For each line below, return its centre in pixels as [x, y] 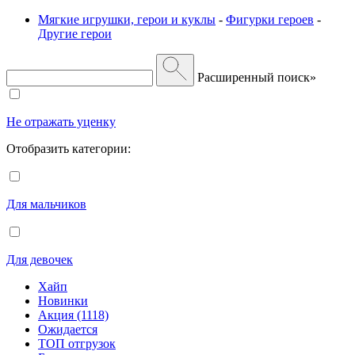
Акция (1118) [73, 315]
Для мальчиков [46, 204]
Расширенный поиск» [257, 77]
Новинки [63, 300]
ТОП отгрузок [77, 343]
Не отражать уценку [61, 121]
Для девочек [40, 259]
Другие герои [75, 33]
